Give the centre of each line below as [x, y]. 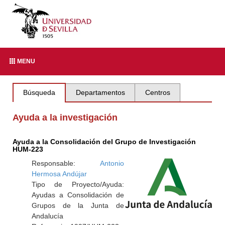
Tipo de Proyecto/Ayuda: [78, 184]
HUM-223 [28, 149]
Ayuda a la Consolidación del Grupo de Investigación [104, 142]
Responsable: [66, 163]
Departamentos [100, 92]
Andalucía [47, 216]
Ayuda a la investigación [65, 118]
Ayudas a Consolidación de [78, 195]
